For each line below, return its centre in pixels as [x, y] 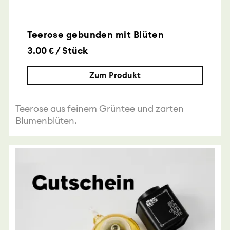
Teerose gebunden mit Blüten [96, 35]
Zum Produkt [115, 75]
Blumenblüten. [46, 121]
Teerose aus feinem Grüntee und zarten [99, 109]
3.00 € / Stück [58, 51]
